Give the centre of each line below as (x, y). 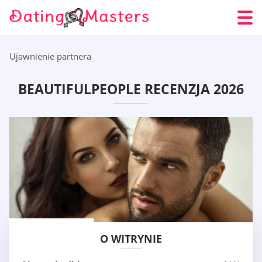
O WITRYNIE (131, 239)
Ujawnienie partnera (50, 56)
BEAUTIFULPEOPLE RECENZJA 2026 (131, 89)
